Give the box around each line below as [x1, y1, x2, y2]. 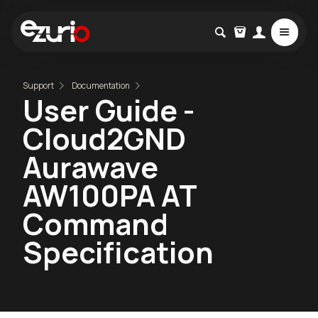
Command [23, 204, 168, 244]
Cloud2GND [23, 119, 186, 159]
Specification [23, 232, 214, 273]
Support [23, 80, 54, 92]
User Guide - [23, 90, 194, 131]
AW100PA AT [23, 175, 197, 216]
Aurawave [23, 147, 158, 187]
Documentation [72, 80, 131, 92]
